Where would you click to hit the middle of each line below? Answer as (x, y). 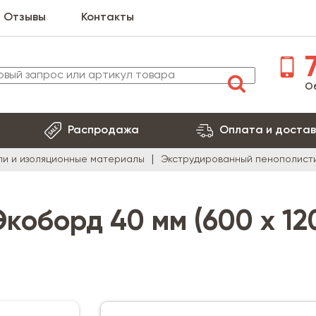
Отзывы (25, 18)
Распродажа (103, 130)
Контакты (108, 18)
